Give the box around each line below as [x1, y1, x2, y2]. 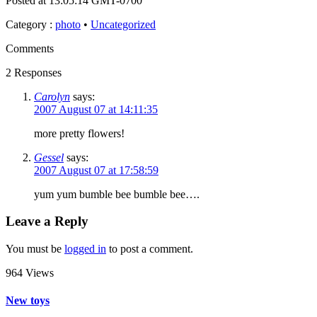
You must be [6, 243, 64, 255]
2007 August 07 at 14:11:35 [34, 103, 158, 115]
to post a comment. [106, 243, 193, 255]
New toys [6, 294, 50, 307]
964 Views [6, 267, 54, 279]
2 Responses [6, 66, 62, 79]
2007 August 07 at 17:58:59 [34, 163, 158, 176]
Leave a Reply [6, 214, 88, 229]
